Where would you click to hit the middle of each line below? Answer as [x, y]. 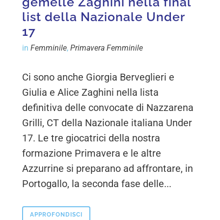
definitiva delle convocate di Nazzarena [108, 108]
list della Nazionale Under [104, 17]
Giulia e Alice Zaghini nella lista [91, 93]
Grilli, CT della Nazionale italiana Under [107, 123]
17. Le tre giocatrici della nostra [91, 138]
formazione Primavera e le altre [92, 153]
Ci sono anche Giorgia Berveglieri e [98, 77]
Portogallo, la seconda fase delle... [97, 184]
